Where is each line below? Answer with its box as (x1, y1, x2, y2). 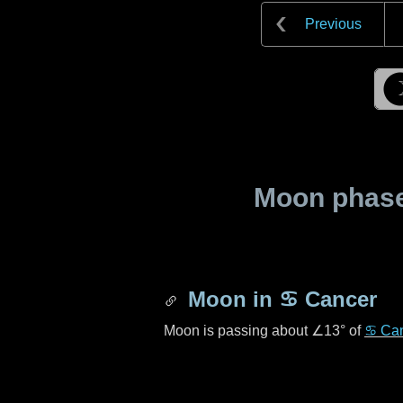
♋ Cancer (279, 287, 377, 311)
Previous (305, 16, 362, 31)
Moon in (182, 287, 279, 311)
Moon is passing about (164, 323, 311, 338)
